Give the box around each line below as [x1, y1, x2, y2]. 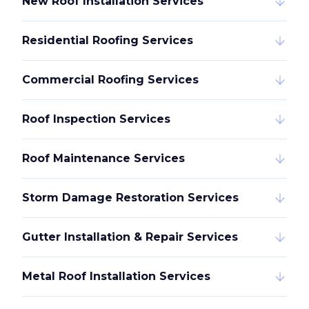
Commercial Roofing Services [22, 73, 199, 86]
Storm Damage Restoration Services [22, 191, 239, 204]
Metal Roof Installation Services [22, 270, 210, 283]
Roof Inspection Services [22, 112, 170, 126]
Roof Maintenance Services [22, 152, 185, 165]
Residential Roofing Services [22, 34, 193, 47]
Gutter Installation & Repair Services [22, 230, 238, 243]
